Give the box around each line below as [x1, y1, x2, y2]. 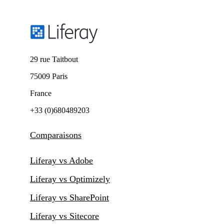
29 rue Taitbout [30, 54, 78, 63]
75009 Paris [30, 71, 67, 80]
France [30, 88, 51, 97]
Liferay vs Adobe [30, 155, 93, 165]
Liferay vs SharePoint [30, 192, 109, 202]
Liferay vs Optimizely [30, 173, 110, 184]
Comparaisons [30, 129, 81, 140]
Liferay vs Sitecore [30, 210, 99, 221]
